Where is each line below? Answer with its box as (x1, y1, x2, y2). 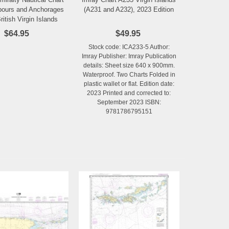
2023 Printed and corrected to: (87, 89, 171, 97)
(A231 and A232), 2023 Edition (84, 6, 174, 14)
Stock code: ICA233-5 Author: (88, 43, 170, 51)
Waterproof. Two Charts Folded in (82, 71, 175, 79)
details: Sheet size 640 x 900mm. (83, 62, 175, 70)
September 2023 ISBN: (97, 99, 161, 106)
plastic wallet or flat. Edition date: (83, 80, 174, 88)
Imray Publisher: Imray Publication (81, 53, 176, 60)
